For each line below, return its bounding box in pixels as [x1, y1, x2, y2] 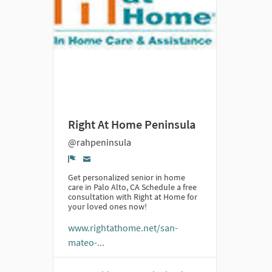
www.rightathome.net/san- [68, 222, 178, 234]
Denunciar [72, 163, 124, 178]
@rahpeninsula [68, 136, 131, 148]
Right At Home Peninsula [68, 117, 195, 132]
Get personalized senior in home [68, 172, 185, 183]
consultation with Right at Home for [68, 191, 197, 202]
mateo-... [68, 236, 104, 248]
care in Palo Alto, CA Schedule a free [68, 182, 197, 192]
